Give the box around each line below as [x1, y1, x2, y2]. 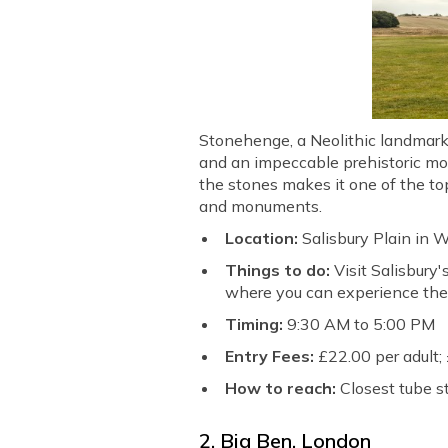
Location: [225, 228, 299, 249]
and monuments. [199, 196, 323, 217]
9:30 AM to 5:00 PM [287, 314, 436, 335]
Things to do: [225, 260, 335, 281]
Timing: [225, 314, 288, 335]
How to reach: [225, 378, 341, 399]
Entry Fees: [225, 346, 315, 367]
